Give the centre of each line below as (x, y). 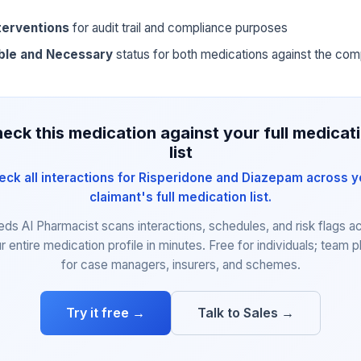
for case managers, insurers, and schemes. (180, 265)
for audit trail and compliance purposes (178, 28)
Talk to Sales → (246, 313)
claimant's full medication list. (180, 197)
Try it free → (106, 313)
